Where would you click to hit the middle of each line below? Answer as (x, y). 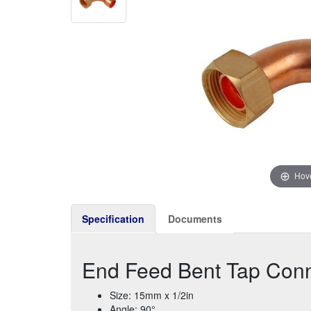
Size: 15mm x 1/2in (152, 295)
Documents (195, 218)
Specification (113, 218)
